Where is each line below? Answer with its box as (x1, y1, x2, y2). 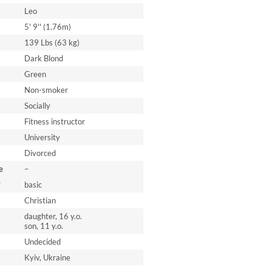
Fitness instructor (24, 117, 85, 126)
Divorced (24, 148, 56, 158)
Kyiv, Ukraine (24, 253, 70, 262)
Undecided (24, 237, 61, 246)
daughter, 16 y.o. (24, 211, 82, 221)
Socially (24, 101, 50, 110)
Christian (24, 195, 56, 205)
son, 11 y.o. (24, 221, 63, 231)
